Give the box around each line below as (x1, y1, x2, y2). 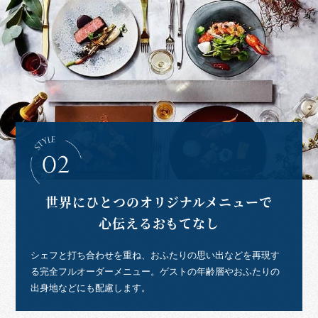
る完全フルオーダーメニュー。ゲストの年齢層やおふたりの (30, 266, 280, 277)
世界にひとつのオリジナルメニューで (45, 192, 273, 211)
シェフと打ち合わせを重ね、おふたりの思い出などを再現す (30, 250, 280, 261)
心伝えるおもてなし (98, 213, 220, 232)
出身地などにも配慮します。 (30, 283, 150, 293)
